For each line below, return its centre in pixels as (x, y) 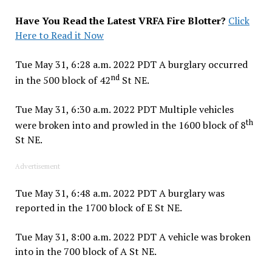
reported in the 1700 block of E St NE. (98, 208)
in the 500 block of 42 (63, 80)
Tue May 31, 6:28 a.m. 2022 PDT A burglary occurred (131, 64)
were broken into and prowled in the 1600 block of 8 (130, 125)
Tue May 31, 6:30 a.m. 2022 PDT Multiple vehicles (124, 110)
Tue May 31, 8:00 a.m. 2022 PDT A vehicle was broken (133, 237)
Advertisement (37, 167)
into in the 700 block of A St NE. (86, 252)
